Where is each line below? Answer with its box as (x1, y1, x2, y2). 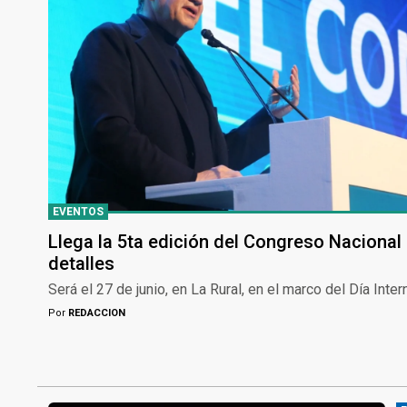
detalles (48, 252, 114, 274)
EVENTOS (53, 204, 104, 218)
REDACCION (65, 306, 125, 319)
